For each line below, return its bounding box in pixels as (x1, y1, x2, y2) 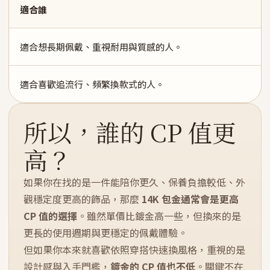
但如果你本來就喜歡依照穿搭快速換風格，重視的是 (24, 242, 245, 257)
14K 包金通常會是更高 (142, 192, 239, 206)
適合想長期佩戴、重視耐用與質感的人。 (20, 40, 183, 53)
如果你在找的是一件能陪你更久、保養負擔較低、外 (24, 175, 245, 189)
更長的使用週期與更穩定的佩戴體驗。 (24, 225, 187, 240)
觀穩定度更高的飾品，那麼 (24, 192, 142, 206)
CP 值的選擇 (24, 209, 77, 223)
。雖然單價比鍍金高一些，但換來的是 (77, 209, 241, 223)
